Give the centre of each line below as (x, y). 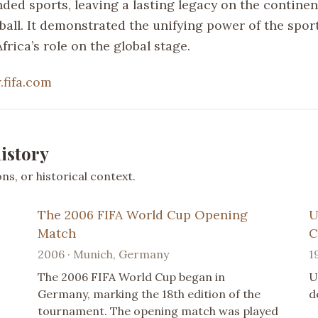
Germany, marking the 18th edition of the (149, 294)
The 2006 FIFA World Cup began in (132, 276)
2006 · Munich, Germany (104, 254)
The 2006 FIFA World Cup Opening (143, 214)
